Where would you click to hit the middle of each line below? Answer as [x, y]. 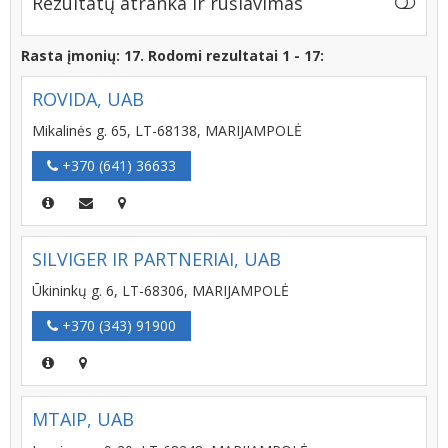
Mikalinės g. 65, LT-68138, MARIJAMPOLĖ [167, 130]
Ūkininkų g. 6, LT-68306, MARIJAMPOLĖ [160, 290]
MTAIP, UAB [83, 419]
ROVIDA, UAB [88, 99]
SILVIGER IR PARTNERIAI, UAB [156, 259]
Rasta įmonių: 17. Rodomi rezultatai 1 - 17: [172, 55]
